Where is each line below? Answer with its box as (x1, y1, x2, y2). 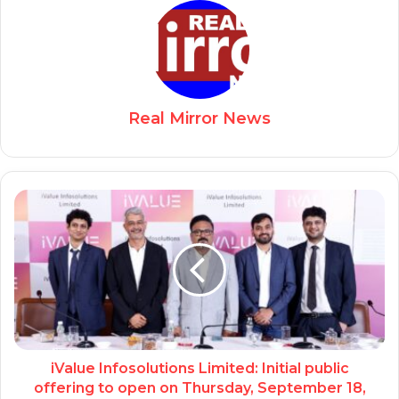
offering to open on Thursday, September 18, (33, 379, 366, 397)
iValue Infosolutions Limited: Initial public (50, 360, 349, 378)
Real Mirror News (128, 109, 271, 129)
